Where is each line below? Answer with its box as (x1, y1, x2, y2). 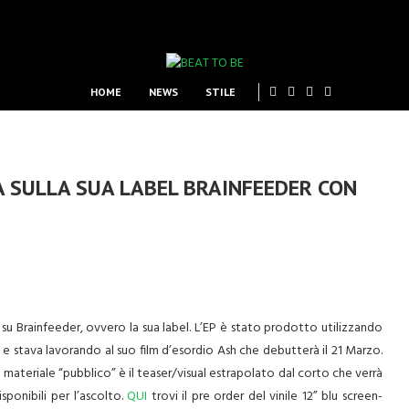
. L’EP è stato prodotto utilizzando (189, 318, 383, 339)
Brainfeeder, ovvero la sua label (16, 318, 190, 339)
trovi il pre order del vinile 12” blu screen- (147, 386, 383, 407)
